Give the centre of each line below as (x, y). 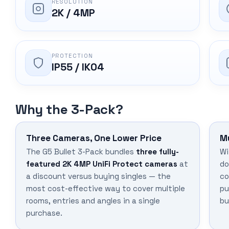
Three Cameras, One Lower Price (94, 138)
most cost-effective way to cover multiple (106, 189)
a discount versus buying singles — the (98, 176)
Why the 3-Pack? (69, 110)
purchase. (44, 213)
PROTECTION (73, 56)
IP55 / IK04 (78, 67)
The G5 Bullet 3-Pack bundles (81, 152)
